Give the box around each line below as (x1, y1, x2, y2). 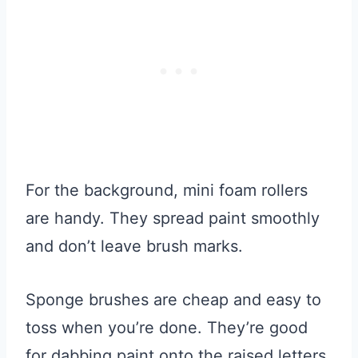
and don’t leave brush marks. (26, 237, 243, 257)
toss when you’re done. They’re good (26, 318, 308, 338)
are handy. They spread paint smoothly (26, 209, 320, 229)
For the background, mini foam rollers (26, 181, 308, 201)
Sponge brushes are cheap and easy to (26, 290, 321, 310)
